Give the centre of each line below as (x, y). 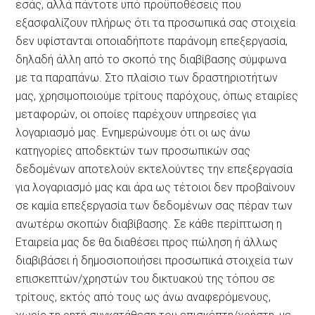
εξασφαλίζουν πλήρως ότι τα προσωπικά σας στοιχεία (156, 22)
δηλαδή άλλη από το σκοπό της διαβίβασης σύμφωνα (151, 59)
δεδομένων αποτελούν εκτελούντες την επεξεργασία (154, 169)
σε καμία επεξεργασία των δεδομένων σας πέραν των (154, 205)
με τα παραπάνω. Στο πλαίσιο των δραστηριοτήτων (147, 77)
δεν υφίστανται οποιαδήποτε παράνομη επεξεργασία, (152, 41)
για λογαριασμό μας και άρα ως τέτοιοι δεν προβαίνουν (156, 187)
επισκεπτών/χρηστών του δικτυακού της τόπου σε (146, 278)
